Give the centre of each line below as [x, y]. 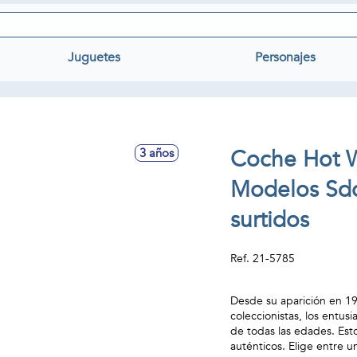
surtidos [270, 220]
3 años [157, 153]
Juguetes [94, 57]
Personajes [286, 57]
